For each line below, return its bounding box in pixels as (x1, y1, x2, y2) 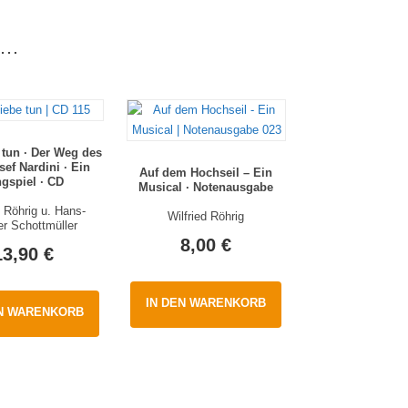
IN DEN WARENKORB (145, 296, 266, 310)
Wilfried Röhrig (167, 209, 244, 223)
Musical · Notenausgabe (138, 179, 273, 194)
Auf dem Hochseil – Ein (138, 165, 272, 179)
